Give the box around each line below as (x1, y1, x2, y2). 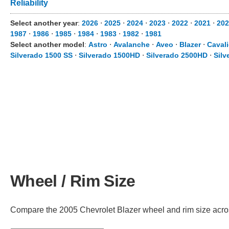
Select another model (10, 40, 84, 49)
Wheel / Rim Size (10, 171, 135, 190)
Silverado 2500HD (146, 51, 208, 59)
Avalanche (113, 40, 150, 49)
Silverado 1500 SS (10, 51, 73, 59)
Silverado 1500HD (79, 51, 140, 59)
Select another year (10, 19, 78, 27)
